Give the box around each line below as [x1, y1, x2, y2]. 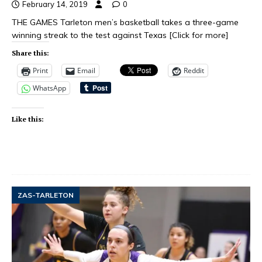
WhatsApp [33, 83, 66, 94]
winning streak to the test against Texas [12, 30, 169, 41]
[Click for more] [169, 30, 229, 41]
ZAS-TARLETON [18, 191, 74, 200]
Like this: [12, 115, 44, 124]
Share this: [12, 49, 49, 58]
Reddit [184, 65, 204, 76]
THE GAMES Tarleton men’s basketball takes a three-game [12, 17, 239, 28]
